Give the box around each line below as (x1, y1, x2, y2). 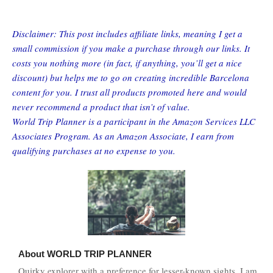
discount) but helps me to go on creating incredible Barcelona (12, 71, 249, 83)
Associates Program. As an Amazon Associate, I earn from (12, 129, 234, 142)
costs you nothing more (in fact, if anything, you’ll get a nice (12, 56, 242, 69)
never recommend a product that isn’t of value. (12, 100, 190, 113)
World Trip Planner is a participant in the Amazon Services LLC (12, 115, 255, 127)
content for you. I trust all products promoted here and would (12, 85, 247, 98)
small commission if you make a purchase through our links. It (12, 41, 250, 54)
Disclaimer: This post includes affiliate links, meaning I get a (12, 27, 243, 40)
